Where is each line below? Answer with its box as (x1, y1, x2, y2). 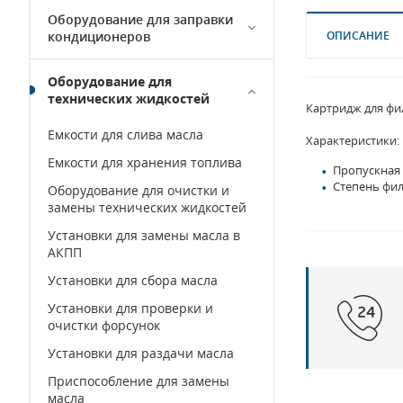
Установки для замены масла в (48, 227, 240, 244)
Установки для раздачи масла (48, 345, 234, 362)
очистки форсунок (48, 317, 160, 334)
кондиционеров (48, 28, 150, 45)
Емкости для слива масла (48, 126, 203, 143)
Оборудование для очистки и (48, 182, 229, 199)
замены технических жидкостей (48, 199, 246, 216)
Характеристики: (306, 132, 399, 148)
